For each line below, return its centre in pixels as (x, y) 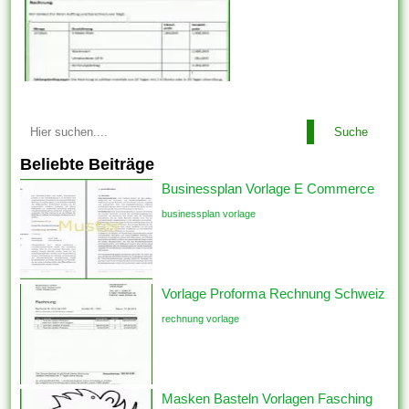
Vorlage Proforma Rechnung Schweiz (274, 293)
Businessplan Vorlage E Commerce (268, 188)
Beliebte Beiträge (88, 164)
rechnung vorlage (201, 318)
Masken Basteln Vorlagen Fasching (267, 398)
